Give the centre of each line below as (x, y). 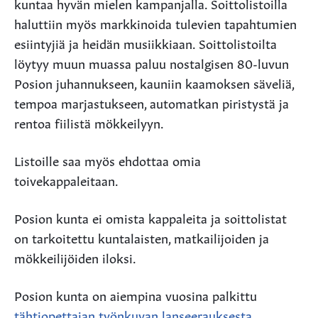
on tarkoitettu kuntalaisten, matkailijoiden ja (142, 237)
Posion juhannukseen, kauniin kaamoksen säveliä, (154, 82)
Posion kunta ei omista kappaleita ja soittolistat (150, 217)
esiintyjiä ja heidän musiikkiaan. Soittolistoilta (146, 42)
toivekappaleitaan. (66, 179)
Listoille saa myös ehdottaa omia (108, 159)
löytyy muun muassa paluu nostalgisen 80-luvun (152, 62)
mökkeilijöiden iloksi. (75, 257)
